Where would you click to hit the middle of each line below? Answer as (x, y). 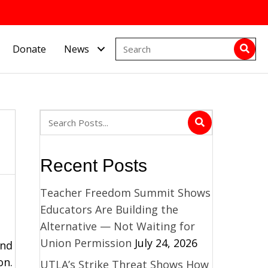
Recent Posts (93, 165)
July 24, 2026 (166, 243)
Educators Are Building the (109, 209)
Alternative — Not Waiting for (117, 226)
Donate (30, 49)
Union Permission (86, 243)
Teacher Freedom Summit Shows (125, 192)
